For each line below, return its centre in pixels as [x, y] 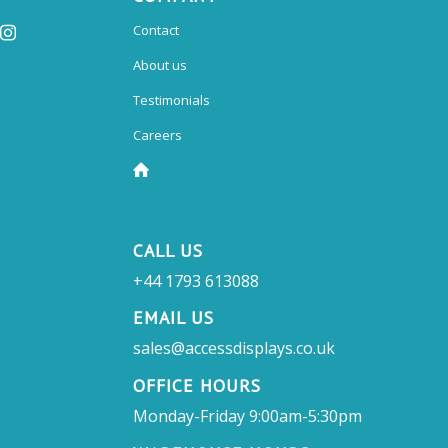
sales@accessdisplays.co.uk [233, 348]
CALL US [167, 250]
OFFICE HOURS [196, 386]
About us [159, 64]
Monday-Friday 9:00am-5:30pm [247, 416]
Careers [157, 134]
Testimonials [171, 99]
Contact [155, 29]
